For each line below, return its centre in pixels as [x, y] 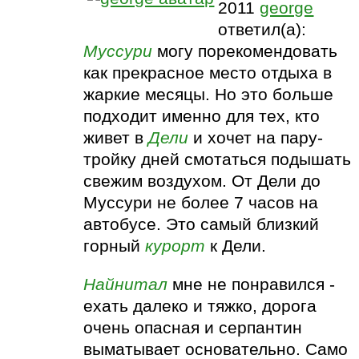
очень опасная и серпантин [193, 328]
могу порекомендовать [245, 52]
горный [115, 246]
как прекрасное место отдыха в [208, 73]
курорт [175, 246]
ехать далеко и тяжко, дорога [200, 307]
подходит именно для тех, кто [202, 117]
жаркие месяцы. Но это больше [209, 95]
